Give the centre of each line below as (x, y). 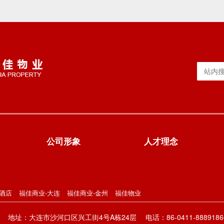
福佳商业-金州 (87, 193)
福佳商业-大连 (39, 193)
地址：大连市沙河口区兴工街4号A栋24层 (72, 217)
